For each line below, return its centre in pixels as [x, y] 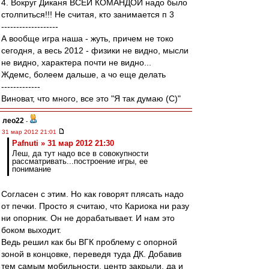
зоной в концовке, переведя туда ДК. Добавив [91, 254]
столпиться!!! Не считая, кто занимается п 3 [88, 14]
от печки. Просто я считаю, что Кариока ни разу [95, 206]
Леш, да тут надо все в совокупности [80, 153]
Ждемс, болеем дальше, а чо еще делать [83, 74]
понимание [32, 169]
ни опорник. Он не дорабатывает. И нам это [88, 218]
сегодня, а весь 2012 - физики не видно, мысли [95, 50]
